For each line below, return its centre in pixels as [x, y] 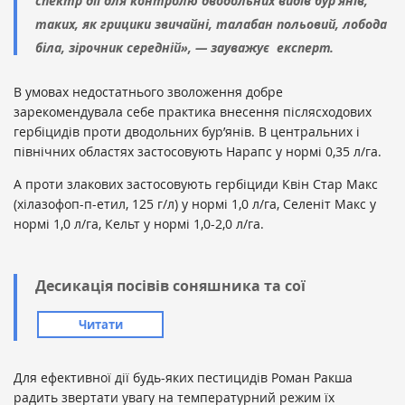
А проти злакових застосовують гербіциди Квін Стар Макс [196, 184]
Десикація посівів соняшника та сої [170, 286]
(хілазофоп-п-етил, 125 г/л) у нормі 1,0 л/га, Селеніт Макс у [195, 204]
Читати [100, 325]
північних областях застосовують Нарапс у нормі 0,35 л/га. [198, 152]
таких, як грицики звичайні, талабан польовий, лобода [211, 24]
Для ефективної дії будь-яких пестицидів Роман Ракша [183, 378]
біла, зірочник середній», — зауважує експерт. [184, 48]
